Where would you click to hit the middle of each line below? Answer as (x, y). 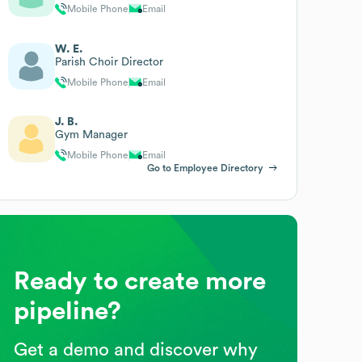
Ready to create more (140, 281)
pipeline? (68, 311)
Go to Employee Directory (205, 168)
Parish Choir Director (109, 62)
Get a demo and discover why (136, 349)
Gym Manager (92, 135)
